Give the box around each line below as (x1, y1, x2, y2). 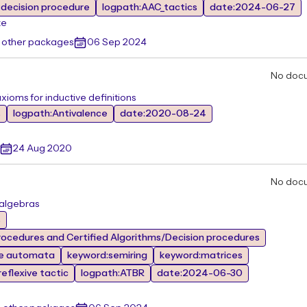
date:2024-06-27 (210, 3, 295, 12)
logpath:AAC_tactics (102, 3, 197, 12)
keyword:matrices (160, 251, 243, 260)
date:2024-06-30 (157, 269, 243, 278)
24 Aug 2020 (13, 144, 72, 153)
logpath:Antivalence (13, 109, 108, 119)
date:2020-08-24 (120, 109, 206, 119)
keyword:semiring (67, 251, 147, 260)
